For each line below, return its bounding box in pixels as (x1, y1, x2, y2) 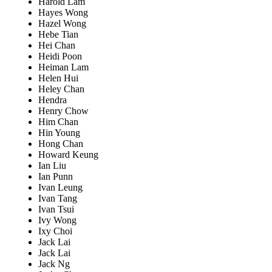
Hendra (38, 95, 67, 106)
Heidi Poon (38, 51, 82, 62)
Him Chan (38, 117, 78, 127)
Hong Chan (38, 138, 83, 149)
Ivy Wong (38, 215, 76, 226)
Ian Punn (38, 171, 73, 182)
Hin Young (38, 127, 80, 138)
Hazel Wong (38, 18, 86, 29)
